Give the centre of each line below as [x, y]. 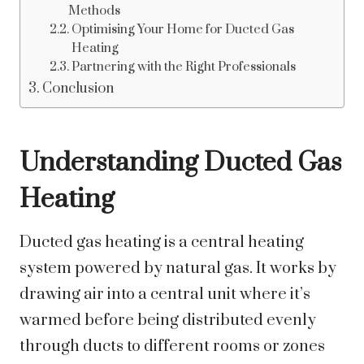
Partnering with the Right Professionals [183, 67]
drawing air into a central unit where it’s [165, 295]
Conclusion [78, 89]
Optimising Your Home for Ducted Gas [182, 30]
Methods [94, 11]
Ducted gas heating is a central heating [162, 243]
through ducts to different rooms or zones [172, 347]
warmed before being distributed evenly [168, 321]
